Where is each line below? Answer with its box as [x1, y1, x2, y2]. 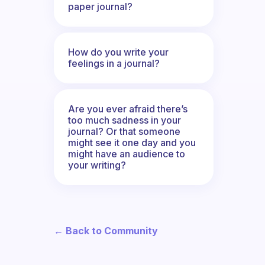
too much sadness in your [68, 114, 181, 126]
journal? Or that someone [68, 125, 180, 137]
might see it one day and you [68, 136, 196, 148]
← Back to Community [54, 224, 158, 237]
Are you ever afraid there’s [68, 102, 188, 115]
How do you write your [68, 46, 169, 58]
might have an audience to [68, 147, 185, 160]
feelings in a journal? [68, 57, 160, 69]
